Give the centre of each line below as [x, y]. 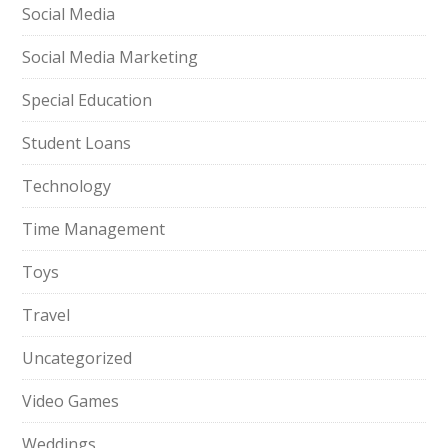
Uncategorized [77, 358]
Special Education [87, 100]
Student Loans [77, 143]
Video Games [71, 401]
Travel [46, 315]
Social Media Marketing [110, 57]
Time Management [94, 229]
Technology [67, 186]
